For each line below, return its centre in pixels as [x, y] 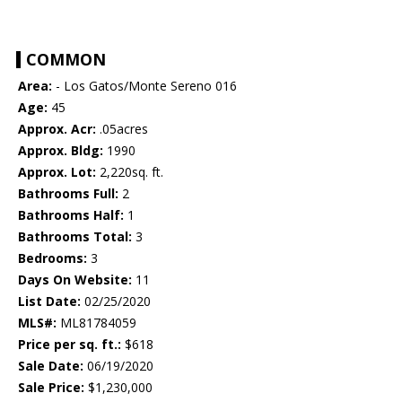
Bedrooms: [52, 258]
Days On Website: [75, 280]
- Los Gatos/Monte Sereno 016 [144, 86]
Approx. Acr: [57, 129]
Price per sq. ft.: [70, 345]
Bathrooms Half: [71, 215]
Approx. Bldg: [61, 151]
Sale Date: [51, 366]
